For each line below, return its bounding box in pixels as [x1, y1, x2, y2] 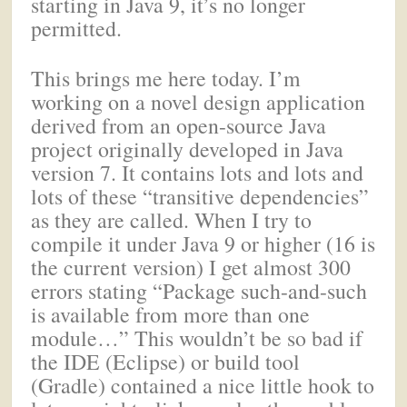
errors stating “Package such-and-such [31, 275, 368, 305]
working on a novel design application [31, 86, 366, 116]
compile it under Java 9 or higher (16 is [31, 228, 376, 258]
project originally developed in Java [31, 134, 344, 164]
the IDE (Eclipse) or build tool [31, 346, 301, 376]
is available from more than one [31, 299, 311, 329]
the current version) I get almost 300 [31, 252, 352, 282]
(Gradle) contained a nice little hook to [31, 370, 375, 400]
